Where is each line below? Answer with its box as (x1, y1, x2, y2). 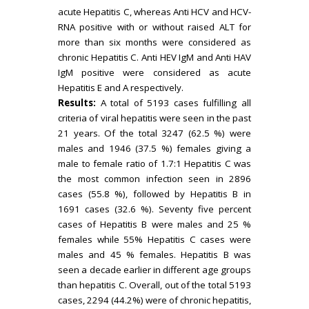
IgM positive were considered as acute (58, 66, 251, 79)
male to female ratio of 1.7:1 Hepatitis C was (58, 157, 251, 170)
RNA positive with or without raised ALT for (58, 21, 251, 33)
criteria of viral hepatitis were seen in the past (58, 112, 251, 124)
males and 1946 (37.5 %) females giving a (58, 142, 251, 154)
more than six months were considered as (58, 36, 251, 48)
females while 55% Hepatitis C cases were (58, 233, 251, 246)
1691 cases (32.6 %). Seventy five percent (58, 203, 251, 215)
